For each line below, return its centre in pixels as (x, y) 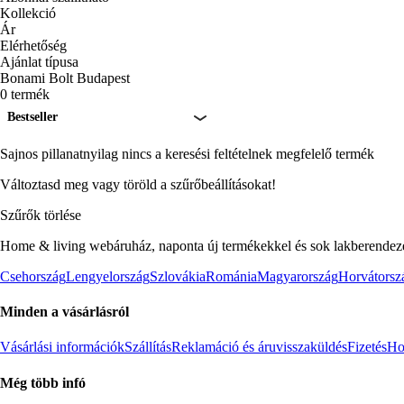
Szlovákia (178, 276)
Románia (231, 276)
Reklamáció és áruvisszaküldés (259, 347)
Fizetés (367, 347)
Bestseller (32, 116)
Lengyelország (108, 276)
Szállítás (148, 347)
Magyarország (298, 276)
